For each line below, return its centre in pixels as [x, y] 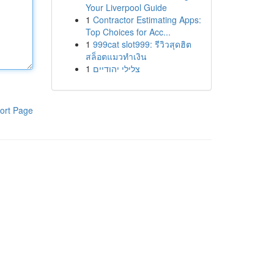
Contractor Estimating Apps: [147, 20]
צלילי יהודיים [116, 68]
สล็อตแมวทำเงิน [116, 56]
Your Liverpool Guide [126, 7]
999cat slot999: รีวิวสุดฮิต [142, 44]
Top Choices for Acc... [128, 32]
